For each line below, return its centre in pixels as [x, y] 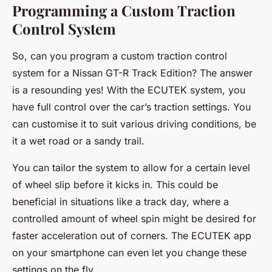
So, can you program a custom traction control [120, 56]
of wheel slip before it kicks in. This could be [115, 185]
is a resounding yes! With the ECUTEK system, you [129, 90]
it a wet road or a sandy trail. [78, 141]
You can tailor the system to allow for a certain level [131, 168]
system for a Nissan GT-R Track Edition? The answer [132, 73]
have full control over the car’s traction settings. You [131, 107]
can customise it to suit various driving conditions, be [134, 124]
